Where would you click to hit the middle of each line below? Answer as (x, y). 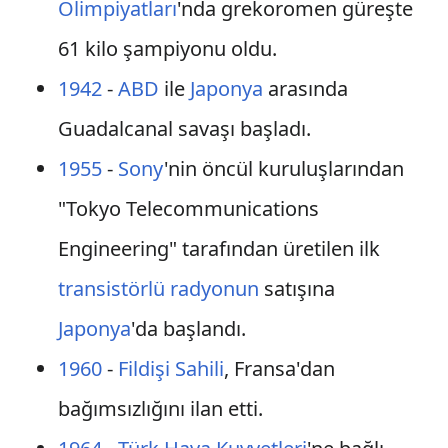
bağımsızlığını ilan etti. (160, 408)
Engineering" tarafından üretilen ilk (218, 248)
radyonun (214, 288)
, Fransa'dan (279, 368)
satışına (296, 288)
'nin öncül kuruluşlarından (283, 168)
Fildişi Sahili (170, 368)
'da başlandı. (188, 328)
